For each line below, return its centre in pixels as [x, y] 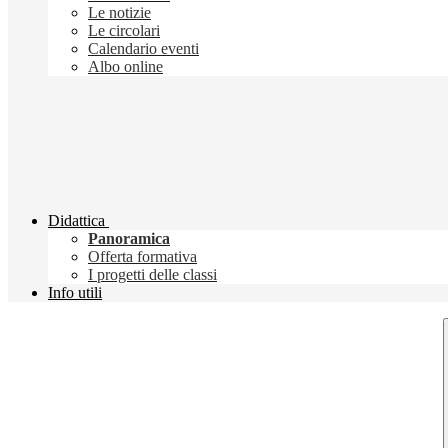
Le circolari [124, 31]
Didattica [76, 221]
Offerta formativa [142, 257]
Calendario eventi [143, 49]
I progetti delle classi [152, 275]
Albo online [125, 67]
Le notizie [119, 13]
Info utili [75, 293]
